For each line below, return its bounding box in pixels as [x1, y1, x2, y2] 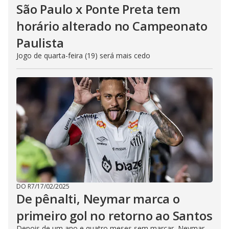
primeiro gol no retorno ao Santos [16, 207, 213, 224]
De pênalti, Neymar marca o [16, 190, 180, 207]
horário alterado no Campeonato [16, 17, 208, 34]
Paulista [16, 34, 64, 51]
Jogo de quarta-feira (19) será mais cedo [16, 50, 150, 60]
